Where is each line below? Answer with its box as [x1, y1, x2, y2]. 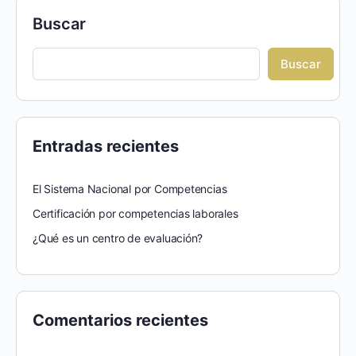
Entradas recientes [33, 136, 179, 156]
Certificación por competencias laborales [33, 206, 238, 220]
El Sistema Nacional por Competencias [33, 181, 227, 195]
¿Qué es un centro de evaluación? [33, 230, 203, 245]
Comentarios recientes [33, 310, 208, 330]
